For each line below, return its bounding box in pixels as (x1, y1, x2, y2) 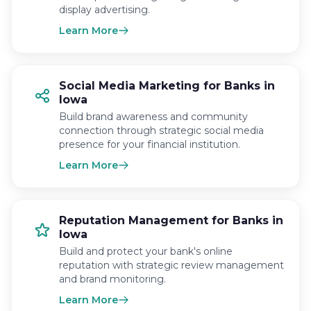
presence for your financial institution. (59, 138, 240, 151)
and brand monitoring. (59, 273, 166, 285)
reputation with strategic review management (59, 259, 284, 271)
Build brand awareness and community (59, 110, 248, 123)
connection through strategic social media (59, 124, 264, 137)
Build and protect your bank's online (59, 245, 233, 258)
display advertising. (59, 3, 150, 16)
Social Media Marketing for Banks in (59, 79, 275, 92)
